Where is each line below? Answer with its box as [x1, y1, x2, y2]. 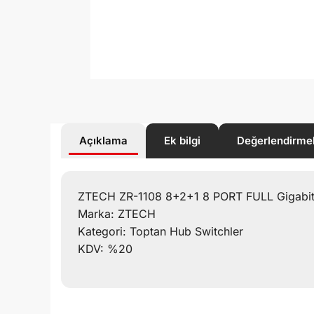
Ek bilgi [164, 133, 200, 147]
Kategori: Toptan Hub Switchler [78, 224, 243, 238]
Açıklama [79, 133, 128, 147]
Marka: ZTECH [78, 206, 156, 221]
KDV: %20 [78, 241, 132, 256]
